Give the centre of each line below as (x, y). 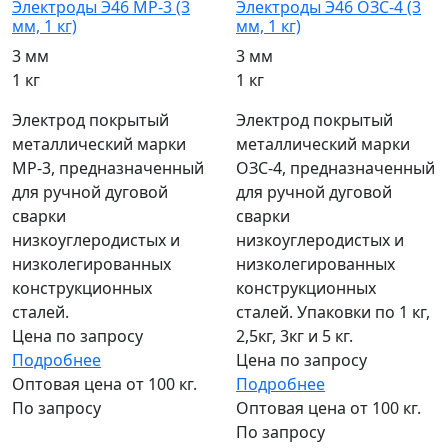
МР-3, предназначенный (108, 168)
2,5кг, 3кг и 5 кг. (294, 336)
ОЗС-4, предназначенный (335, 168)
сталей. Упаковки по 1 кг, (333, 312)
